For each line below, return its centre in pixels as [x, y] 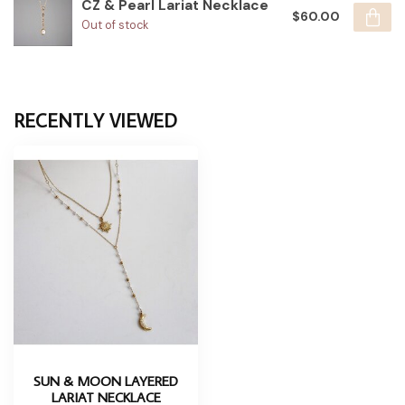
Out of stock [115, 26]
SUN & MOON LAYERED [106, 380]
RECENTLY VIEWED [95, 121]
